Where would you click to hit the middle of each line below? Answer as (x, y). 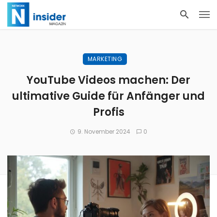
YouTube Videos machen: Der (108, 80)
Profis (108, 112)
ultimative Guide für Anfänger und (108, 96)
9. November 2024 (104, 132)
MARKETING (105, 59)
